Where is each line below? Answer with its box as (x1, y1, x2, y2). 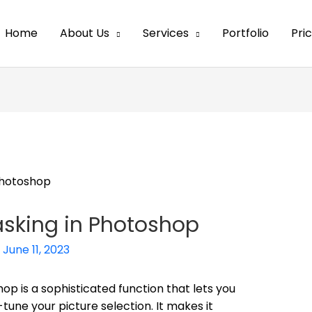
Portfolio (222, 25, 269, 41)
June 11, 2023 (2, 241, 70, 258)
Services (143, 25, 189, 41)
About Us (60, 25, 109, 41)
